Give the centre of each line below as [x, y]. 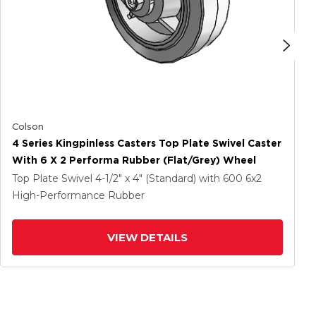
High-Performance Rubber [78, 195]
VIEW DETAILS [147, 237]
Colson [28, 126]
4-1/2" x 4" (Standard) [147, 178]
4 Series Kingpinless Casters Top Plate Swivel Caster [147, 143]
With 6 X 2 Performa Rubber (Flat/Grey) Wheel [134, 160]
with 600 [222, 178]
